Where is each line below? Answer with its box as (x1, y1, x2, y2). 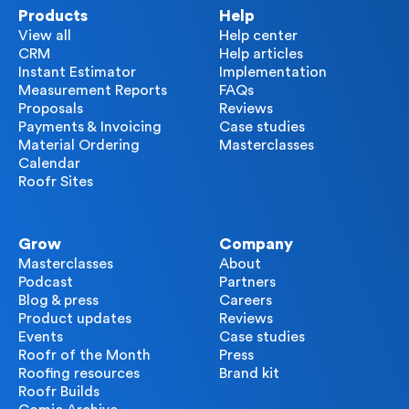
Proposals (18, 101, 83, 117)
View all (18, 28, 71, 44)
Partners (219, 275, 276, 290)
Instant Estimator (18, 65, 136, 80)
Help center (219, 28, 298, 44)
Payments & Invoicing (18, 120, 162, 135)
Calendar (18, 156, 80, 172)
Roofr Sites (18, 174, 93, 190)
